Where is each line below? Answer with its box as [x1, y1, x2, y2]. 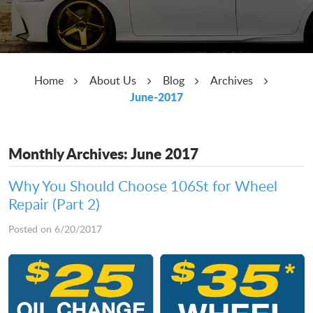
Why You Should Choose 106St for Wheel [8, 175, 277, 196]
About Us [89, 73, 136, 89]
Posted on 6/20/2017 [8, 221, 102, 235]
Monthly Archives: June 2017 [8, 143, 198, 165]
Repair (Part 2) [8, 193, 100, 214]
